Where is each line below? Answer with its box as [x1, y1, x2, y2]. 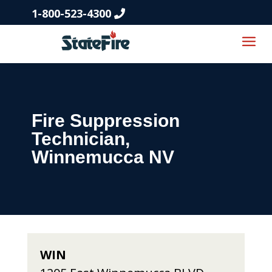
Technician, [31, 129, 130, 149]
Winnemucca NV [31, 147, 174, 167]
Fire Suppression [31, 110, 180, 131]
